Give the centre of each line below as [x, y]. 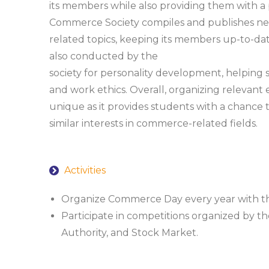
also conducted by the [104, 56]
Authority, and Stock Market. [130, 233]
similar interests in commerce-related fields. [153, 123]
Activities [85, 170]
